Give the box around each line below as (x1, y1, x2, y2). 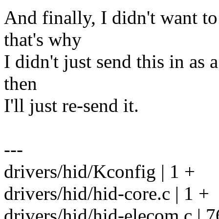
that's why (4, 29, 82, 50)
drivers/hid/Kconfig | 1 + (4, 161, 195, 182)
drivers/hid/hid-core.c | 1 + (4, 183, 209, 204)
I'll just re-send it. (4, 95, 139, 116)
